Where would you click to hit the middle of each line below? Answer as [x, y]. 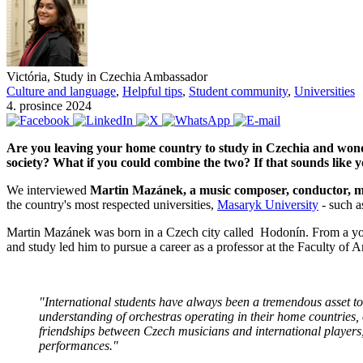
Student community [238, 91]
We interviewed [48, 190]
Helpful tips [152, 91]
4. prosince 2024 [49, 105]
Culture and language [61, 91]
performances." [79, 345]
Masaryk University [268, 204]
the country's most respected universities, [112, 204]
